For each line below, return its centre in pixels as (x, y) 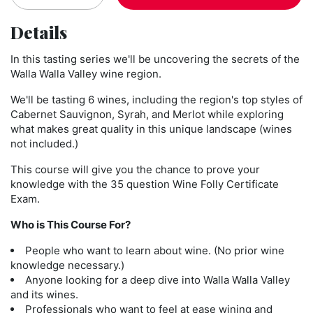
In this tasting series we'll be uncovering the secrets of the (155, 59)
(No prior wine (249, 250)
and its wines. (44, 294)
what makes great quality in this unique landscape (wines (151, 129)
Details (39, 32)
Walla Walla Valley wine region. (86, 73)
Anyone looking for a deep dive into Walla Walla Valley (158, 279)
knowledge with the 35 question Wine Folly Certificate (145, 184)
